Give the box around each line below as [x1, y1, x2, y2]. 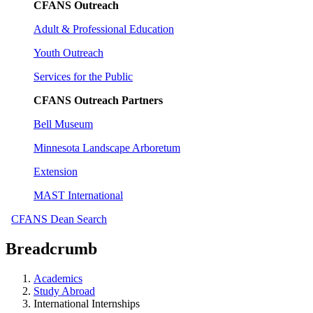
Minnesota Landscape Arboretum [34, 142, 180, 154]
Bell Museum [34, 118, 93, 130]
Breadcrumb [6, 239, 97, 258]
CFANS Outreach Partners [34, 94, 163, 106]
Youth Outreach [34, 47, 103, 59]
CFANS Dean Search [11, 213, 107, 225]
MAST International [34, 189, 123, 201]
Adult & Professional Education [34, 23, 174, 35]
